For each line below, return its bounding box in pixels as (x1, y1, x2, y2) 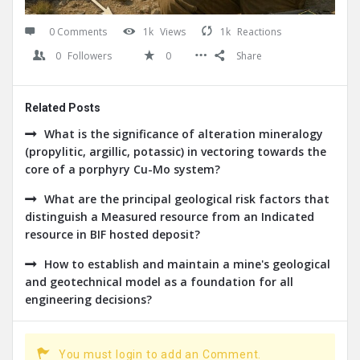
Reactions (237, 25, 281, 39)
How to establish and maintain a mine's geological (44, 256, 330, 272)
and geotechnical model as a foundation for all (25, 274, 293, 290)
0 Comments (49, 25, 107, 39)
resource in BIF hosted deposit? (25, 227, 200, 243)
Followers (67, 49, 112, 63)
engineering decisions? (25, 292, 152, 308)
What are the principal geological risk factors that (44, 191, 329, 207)
